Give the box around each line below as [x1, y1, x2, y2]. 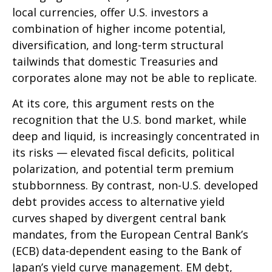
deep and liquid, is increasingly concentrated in [12, 129, 259, 143]
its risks [12, 145, 56, 160]
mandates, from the [12, 227, 120, 242]
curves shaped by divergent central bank [12, 211, 226, 225]
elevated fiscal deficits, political [67, 145, 234, 160]
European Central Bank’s [120, 227, 248, 242]
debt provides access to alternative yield [12, 194, 225, 209]
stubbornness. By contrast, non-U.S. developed [12, 178, 258, 192]
